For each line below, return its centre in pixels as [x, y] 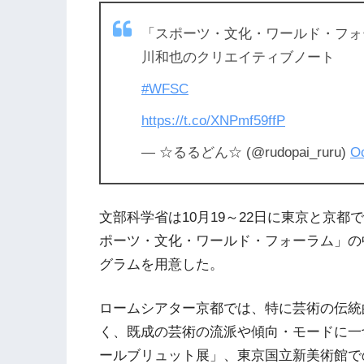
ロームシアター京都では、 [182, 309]
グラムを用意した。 [161, 264]
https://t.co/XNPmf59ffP [213, 120]
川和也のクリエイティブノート [238, 57]
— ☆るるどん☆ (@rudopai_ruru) [246, 152]
